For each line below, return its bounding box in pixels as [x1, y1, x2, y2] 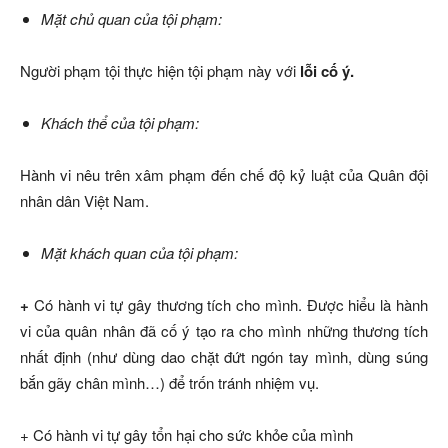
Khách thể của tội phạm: [41, 112, 199, 133]
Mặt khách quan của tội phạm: [41, 242, 238, 263]
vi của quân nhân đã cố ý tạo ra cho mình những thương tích [20, 320, 428, 341]
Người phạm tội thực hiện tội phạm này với [20, 60, 300, 81]
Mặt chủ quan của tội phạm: [41, 8, 222, 29]
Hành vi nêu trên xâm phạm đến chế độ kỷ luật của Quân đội [20, 164, 428, 185]
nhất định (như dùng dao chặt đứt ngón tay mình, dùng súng [20, 346, 428, 367]
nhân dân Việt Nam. [20, 190, 149, 211]
